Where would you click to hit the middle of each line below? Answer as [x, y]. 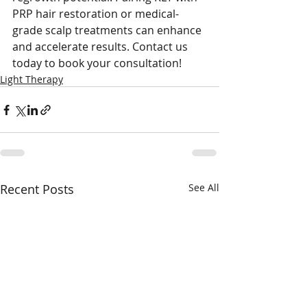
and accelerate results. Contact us [101, 47]
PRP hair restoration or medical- [96, 14]
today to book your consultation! [97, 63]
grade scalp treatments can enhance [108, 30]
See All [204, 187]
